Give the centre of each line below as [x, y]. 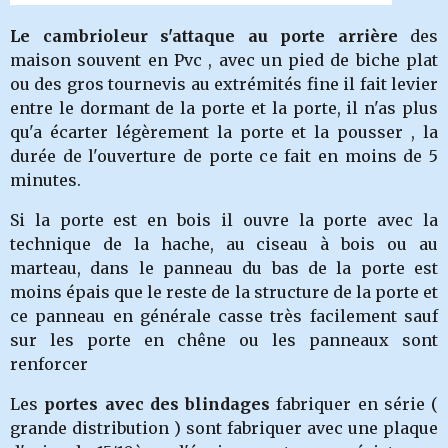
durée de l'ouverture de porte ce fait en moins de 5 [224, 156]
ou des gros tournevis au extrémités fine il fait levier [224, 84]
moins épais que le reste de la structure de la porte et [224, 292]
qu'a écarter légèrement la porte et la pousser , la [224, 132]
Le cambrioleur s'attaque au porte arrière [204, 36]
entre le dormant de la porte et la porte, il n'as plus [224, 108]
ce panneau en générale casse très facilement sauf [224, 316]
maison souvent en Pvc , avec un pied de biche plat [224, 60]
